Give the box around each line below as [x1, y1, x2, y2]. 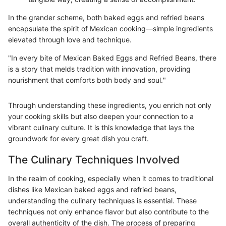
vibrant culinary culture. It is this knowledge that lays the [8, 123, 194, 132]
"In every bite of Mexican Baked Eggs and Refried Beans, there [8, 53, 216, 62]
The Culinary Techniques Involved [8, 153, 180, 166]
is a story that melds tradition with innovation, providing [8, 64, 191, 73]
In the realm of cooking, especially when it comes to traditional [8, 174, 213, 183]
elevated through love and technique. [8, 35, 132, 44]
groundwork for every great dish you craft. [8, 134, 149, 143]
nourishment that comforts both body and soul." [8, 75, 166, 84]
